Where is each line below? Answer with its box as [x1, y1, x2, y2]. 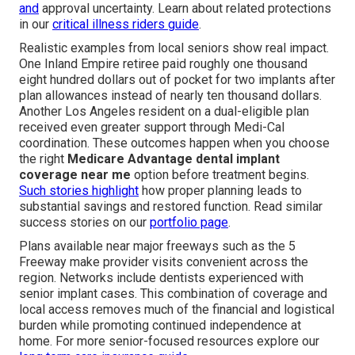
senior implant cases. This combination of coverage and [19, 286, 327, 302]
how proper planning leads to [139, 183, 302, 199]
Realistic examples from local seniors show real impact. [19, 40, 329, 56]
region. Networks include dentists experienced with [19, 270, 303, 286]
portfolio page [150, 215, 228, 231]
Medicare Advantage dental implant [67, 151, 280, 167]
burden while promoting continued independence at [19, 318, 301, 334]
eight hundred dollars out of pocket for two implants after [19, 72, 335, 88]
